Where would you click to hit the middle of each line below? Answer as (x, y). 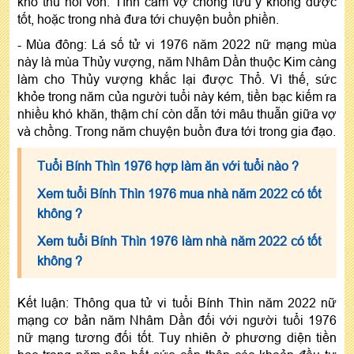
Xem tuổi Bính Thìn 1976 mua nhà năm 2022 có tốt (179, 193)
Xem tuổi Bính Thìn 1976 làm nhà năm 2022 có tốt (179, 241)
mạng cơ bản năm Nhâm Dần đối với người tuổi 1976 (177, 320)
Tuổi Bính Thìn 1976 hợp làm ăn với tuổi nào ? (168, 166)
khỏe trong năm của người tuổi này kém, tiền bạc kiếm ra (177, 96)
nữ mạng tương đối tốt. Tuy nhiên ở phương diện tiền (177, 337)
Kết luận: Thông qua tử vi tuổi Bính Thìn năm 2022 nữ (177, 302)
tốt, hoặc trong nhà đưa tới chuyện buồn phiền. (148, 19)
